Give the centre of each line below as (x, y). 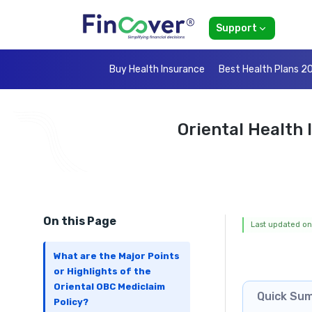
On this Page (80, 221)
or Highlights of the (102, 272)
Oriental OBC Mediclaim (109, 287)
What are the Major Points (117, 256)
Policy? (71, 302)
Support (236, 29)
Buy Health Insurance (157, 70)
